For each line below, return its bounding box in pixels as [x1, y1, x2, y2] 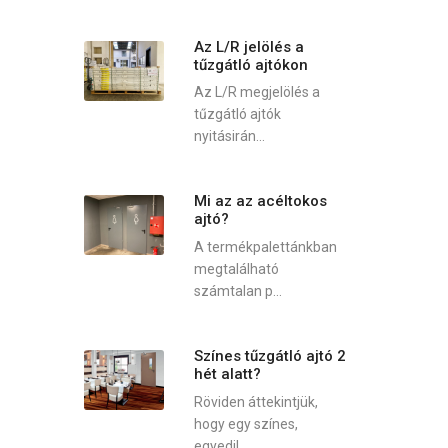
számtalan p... [193, 282, 282, 299]
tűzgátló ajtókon [193, 55, 308, 74]
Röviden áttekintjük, [193, 393, 318, 410]
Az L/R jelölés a [193, 37, 304, 56]
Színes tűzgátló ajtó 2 [193, 346, 346, 365]
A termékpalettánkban [193, 238, 337, 255]
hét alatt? [193, 364, 261, 383]
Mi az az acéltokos [193, 192, 327, 211]
